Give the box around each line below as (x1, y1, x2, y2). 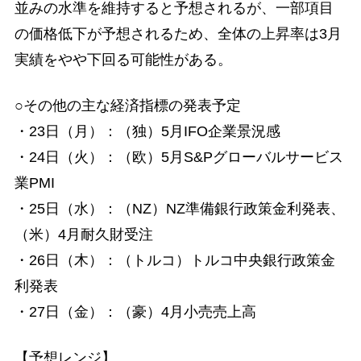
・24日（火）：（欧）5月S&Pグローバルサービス (14, 149, 343, 166)
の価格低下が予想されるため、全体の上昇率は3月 (14, 26, 342, 42)
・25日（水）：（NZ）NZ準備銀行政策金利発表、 (14, 201, 345, 218)
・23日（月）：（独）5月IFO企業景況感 (14, 123, 280, 140)
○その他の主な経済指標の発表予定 (14, 98, 241, 114)
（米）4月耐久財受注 (14, 226, 153, 243)
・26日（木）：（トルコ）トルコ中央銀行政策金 (14, 252, 335, 269)
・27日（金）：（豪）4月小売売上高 (14, 304, 256, 321)
